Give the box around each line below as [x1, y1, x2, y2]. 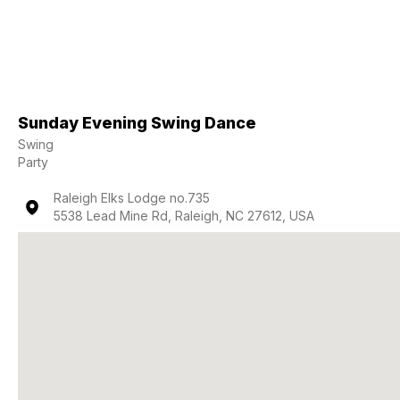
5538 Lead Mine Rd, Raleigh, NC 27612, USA [54, 208, 314, 223]
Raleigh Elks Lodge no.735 [54, 190, 210, 205]
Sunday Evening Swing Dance [18, 113, 256, 132]
